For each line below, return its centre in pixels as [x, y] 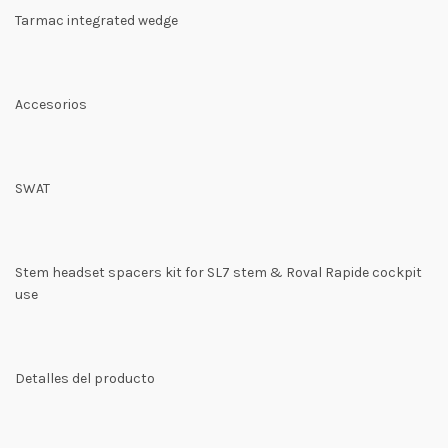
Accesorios [51, 104]
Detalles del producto [85, 378]
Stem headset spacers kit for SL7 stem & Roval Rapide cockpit [218, 272]
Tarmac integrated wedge [96, 20]
